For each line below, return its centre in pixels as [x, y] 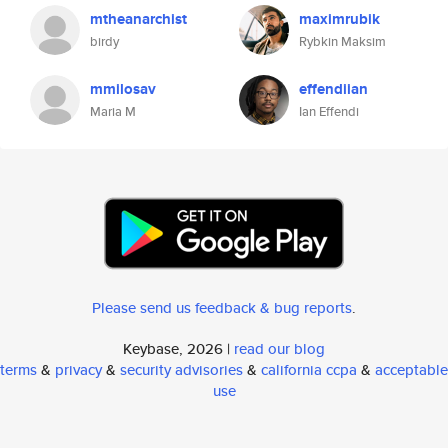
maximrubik [339, 19]
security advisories [181, 369]
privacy [78, 369]
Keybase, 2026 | [178, 348]
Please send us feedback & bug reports [222, 307]
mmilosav [123, 89]
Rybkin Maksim [342, 41]
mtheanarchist [138, 19]
